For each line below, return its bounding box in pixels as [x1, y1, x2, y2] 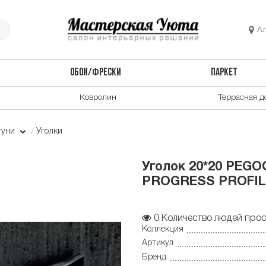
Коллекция [142, 225, 183, 233]
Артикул [142, 239, 173, 248]
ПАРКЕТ [211, 68, 238, 78]
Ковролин [80, 93, 116, 102]
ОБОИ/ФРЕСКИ [69, 68, 121, 78]
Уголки [36, 127, 63, 135]
